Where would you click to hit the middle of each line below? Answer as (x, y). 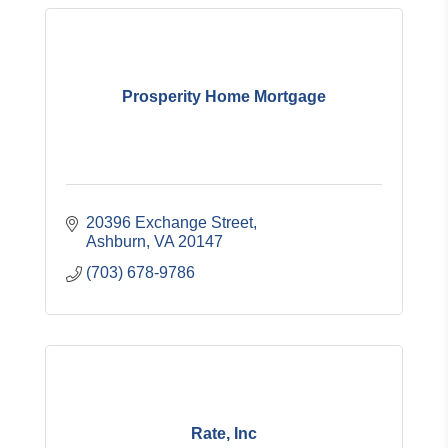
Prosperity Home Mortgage (224, 96)
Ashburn (116, 241)
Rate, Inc (224, 433)
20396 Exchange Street (169, 222)
